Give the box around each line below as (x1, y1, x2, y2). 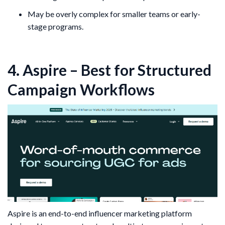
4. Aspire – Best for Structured (8, 61, 211, 79)
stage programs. (28, 22, 83, 32)
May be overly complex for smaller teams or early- (28, 9, 200, 19)
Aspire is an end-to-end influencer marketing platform (8, 208, 192, 218)
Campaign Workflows (8, 80, 155, 99)
